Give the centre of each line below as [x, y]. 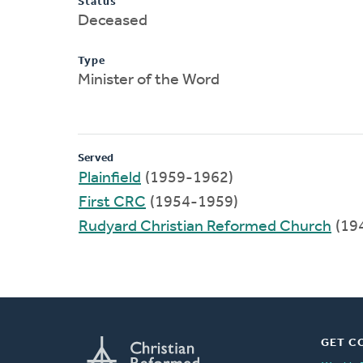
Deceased [113, 21]
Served [96, 158]
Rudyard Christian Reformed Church [205, 226]
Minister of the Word [149, 80]
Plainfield [110, 178]
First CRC [112, 202]
